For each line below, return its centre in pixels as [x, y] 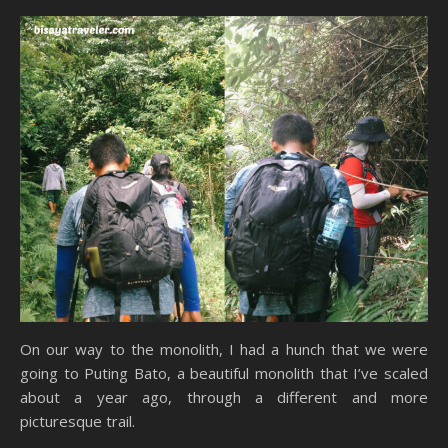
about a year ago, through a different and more [224, 397]
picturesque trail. [77, 421]
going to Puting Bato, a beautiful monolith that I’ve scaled [224, 373]
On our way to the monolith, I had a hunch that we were [224, 349]
